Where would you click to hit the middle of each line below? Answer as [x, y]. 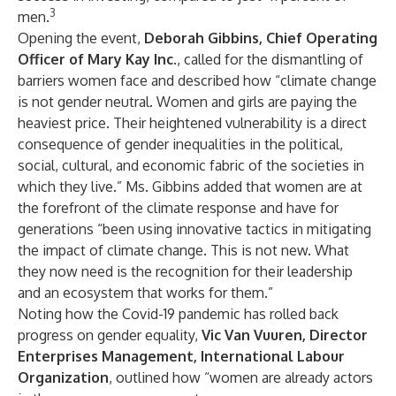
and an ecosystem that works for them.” [145, 293]
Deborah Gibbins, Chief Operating [261, 38]
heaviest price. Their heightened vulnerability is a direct [192, 123]
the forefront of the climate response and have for [178, 208]
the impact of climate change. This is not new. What [183, 250]
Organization [63, 377]
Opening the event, [81, 38]
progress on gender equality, [110, 335]
